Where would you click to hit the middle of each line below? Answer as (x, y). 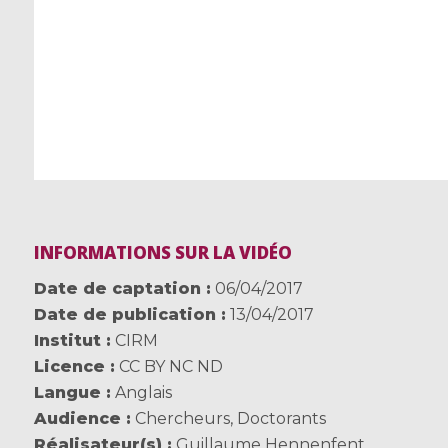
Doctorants (281, 419)
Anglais (141, 393)
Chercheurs (182, 419)
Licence (69, 367)
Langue (67, 393)
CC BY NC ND (170, 367)
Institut (67, 341)
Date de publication (124, 315)
